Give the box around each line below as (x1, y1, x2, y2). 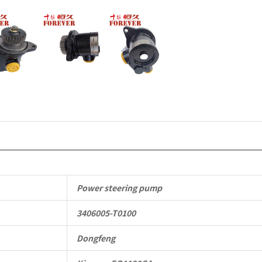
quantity (210, 26, 250, 40)
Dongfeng (77, 232, 115, 244)
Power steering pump (77, 182, 164, 194)
